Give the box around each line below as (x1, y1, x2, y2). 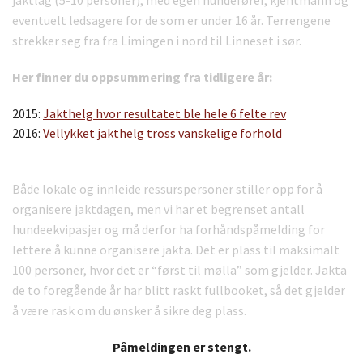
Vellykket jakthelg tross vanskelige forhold (43, 124, 282, 141)
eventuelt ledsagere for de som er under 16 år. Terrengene (12, 11, 331, 28)
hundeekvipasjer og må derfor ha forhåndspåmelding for (12, 220, 325, 237)
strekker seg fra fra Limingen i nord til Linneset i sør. (12, 32, 301, 49)
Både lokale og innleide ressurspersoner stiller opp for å (12, 180, 322, 197)
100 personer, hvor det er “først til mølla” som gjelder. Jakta (12, 261, 347, 278)
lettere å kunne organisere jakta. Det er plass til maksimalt (12, 241, 340, 258)
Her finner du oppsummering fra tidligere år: (12, 68, 272, 85)
